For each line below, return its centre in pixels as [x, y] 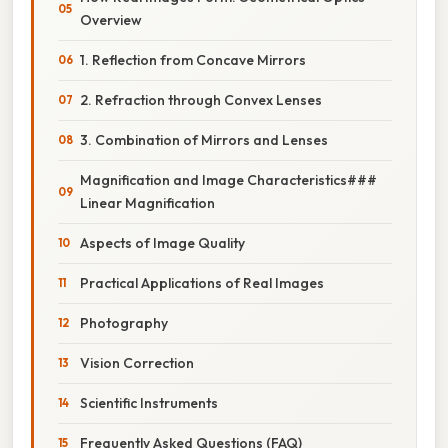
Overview [111, 19]
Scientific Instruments [149, 402]
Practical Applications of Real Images [202, 282]
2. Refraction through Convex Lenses [201, 99]
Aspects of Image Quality [162, 242]
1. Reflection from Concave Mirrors [193, 59]
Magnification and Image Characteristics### [228, 179]
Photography [124, 322]
